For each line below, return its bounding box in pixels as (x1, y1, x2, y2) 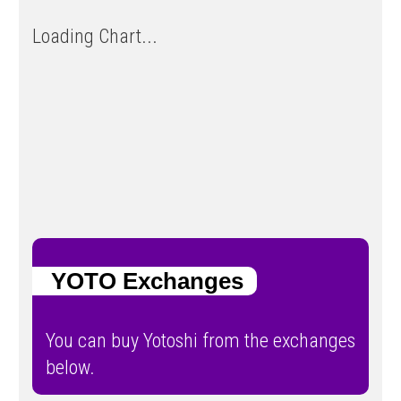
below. (46, 356, 95, 380)
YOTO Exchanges (32, 267, 243, 294)
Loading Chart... (32, 24, 158, 47)
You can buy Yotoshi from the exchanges (46, 329, 355, 353)
